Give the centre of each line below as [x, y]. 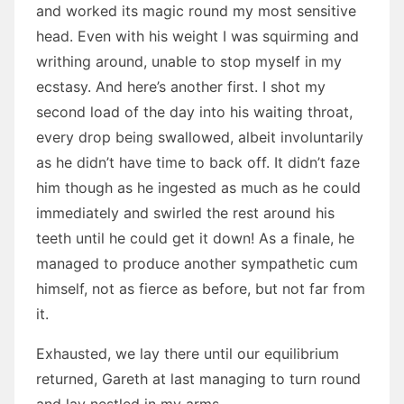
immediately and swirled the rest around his [185, 213]
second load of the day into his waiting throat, [194, 112]
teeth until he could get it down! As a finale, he [195, 238]
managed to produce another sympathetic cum [197, 263]
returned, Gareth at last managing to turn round [198, 379]
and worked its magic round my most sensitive [196, 11]
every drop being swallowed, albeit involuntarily [200, 137]
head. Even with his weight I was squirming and [197, 36]
